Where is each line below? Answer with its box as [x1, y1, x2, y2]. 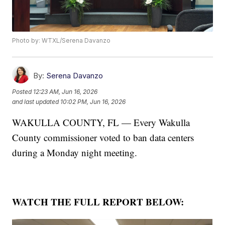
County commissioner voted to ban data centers [12, 131, 194, 144]
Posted [12, 87, 34, 95]
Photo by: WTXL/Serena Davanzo [12, 37, 111, 45]
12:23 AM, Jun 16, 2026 [33, 87, 98, 95]
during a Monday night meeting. [12, 146, 138, 159]
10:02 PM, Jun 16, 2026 [60, 97, 126, 105]
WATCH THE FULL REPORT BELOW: [12, 195, 184, 209]
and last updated [12, 97, 59, 105]
